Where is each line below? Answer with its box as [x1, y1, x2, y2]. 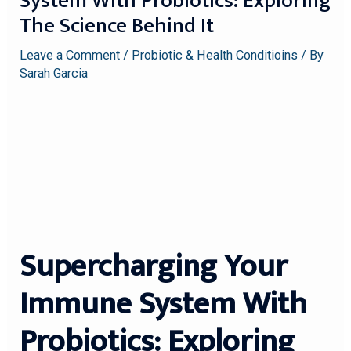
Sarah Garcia [20, 66, 89, 81]
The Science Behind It [20, 8, 215, 45]
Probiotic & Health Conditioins [132, 48, 299, 63]
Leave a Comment [20, 48, 121, 63]
